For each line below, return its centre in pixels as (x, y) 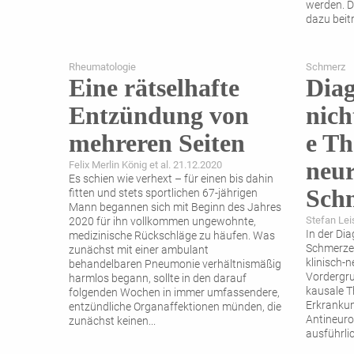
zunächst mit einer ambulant (139, 250)
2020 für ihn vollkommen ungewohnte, (162, 222)
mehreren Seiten (157, 143)
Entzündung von (159, 116)
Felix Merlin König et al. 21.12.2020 (145, 165)
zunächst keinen (109, 322)
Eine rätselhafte (154, 88)
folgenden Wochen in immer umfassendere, (174, 293)
